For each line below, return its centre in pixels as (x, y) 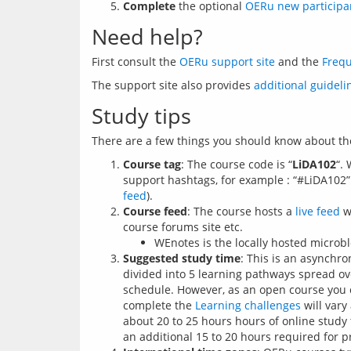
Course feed (155, 211)
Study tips (141, 116)
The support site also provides (173, 85)
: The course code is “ (237, 164)
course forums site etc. (183, 227)
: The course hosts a (241, 211)
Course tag (152, 164)
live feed (318, 211)
